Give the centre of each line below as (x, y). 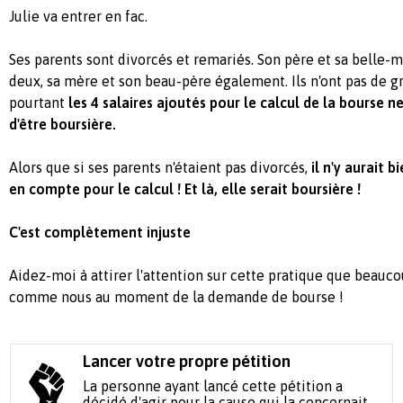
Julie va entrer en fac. (78, 16)
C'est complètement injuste (102, 232)
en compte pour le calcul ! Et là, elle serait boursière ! (185, 188)
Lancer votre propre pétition (187, 361)
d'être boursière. (63, 124)
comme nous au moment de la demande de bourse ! (176, 296)
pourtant (37, 102)
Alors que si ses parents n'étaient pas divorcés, (160, 167)
